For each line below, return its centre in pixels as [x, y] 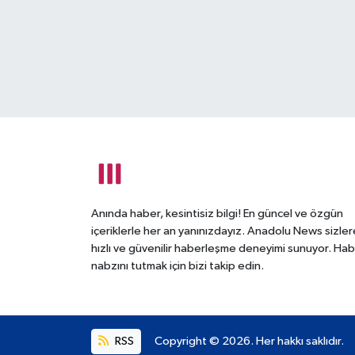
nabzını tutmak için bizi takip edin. [177, 265]
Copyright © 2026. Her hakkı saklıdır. [249, 342]
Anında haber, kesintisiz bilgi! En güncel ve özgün [217, 213]
